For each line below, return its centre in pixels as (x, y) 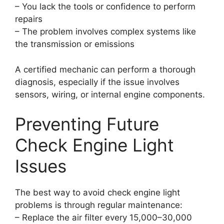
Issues (41, 166)
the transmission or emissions (75, 44)
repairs (29, 19)
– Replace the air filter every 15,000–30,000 (103, 218)
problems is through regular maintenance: (99, 205)
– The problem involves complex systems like (105, 32)
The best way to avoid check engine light (97, 193)
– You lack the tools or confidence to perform (105, 7)
